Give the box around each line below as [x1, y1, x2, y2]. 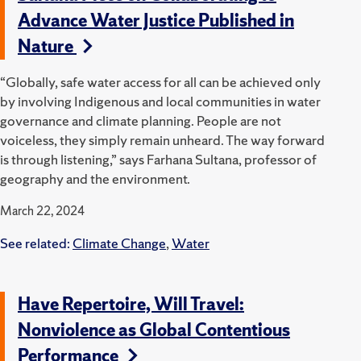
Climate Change [73, 233, 166, 252]
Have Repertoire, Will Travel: [18, 292, 244, 316]
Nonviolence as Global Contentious [18, 317, 290, 342]
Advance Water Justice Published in [18, 8, 294, 32]
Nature [18, 34, 77, 58]
